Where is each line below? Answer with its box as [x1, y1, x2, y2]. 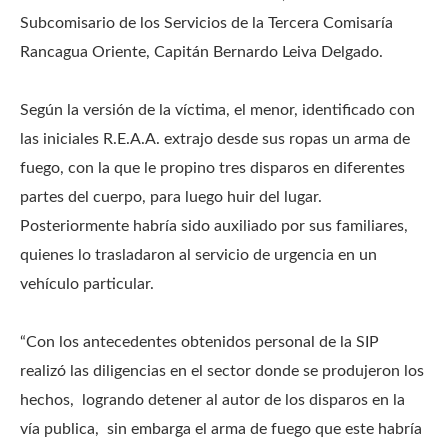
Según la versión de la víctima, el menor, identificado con [20, 102, 415, 119]
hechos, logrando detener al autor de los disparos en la [20, 392, 405, 409]
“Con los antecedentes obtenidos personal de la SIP [20, 334, 379, 351]
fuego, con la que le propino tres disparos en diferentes [20, 160, 405, 177]
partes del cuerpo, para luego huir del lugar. [20, 189, 322, 206]
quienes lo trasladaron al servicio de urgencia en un [20, 247, 377, 264]
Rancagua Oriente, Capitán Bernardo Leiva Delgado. [20, 44, 383, 61]
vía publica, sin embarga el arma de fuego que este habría [20, 421, 422, 438]
